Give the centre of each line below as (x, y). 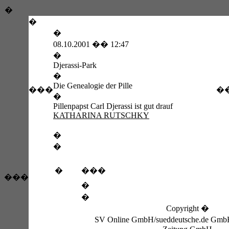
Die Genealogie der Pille (93, 86)
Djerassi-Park (75, 65)
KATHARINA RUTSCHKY (101, 115)
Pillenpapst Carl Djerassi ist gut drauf (113, 106)
